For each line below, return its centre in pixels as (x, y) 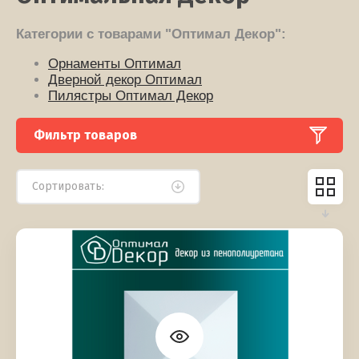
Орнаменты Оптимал (115, 64)
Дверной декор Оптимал (125, 80)
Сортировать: (68, 187)
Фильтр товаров (85, 135)
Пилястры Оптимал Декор (131, 96)
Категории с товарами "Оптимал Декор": (151, 34)
